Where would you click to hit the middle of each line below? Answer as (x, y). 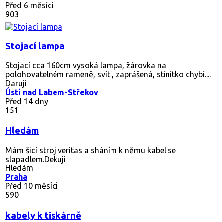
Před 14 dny (27, 101)
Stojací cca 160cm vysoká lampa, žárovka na (86, 65)
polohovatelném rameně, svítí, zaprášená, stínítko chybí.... (108, 74)
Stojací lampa (35, 46)
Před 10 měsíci (32, 186)
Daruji (16, 83)
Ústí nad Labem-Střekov (52, 92)
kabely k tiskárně (43, 215)
